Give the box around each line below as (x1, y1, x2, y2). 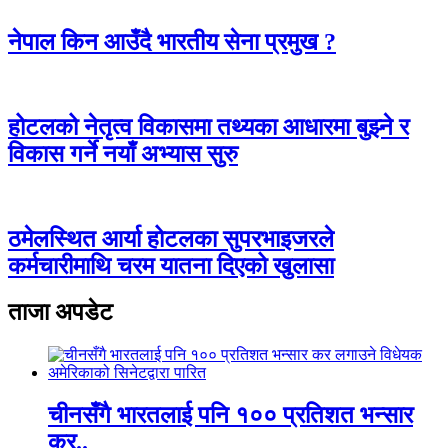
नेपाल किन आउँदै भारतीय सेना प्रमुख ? (8, 28, 336, 55)
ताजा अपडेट (8, 299, 113, 326)
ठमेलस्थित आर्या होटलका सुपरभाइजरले (8, 225, 334, 252)
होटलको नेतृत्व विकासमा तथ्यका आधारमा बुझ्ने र (8, 113, 409, 140)
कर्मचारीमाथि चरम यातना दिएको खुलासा (8, 252, 334, 279)
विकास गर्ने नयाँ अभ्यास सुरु (8, 140, 238, 167)
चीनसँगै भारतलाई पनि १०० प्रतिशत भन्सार (48, 402, 413, 429)
